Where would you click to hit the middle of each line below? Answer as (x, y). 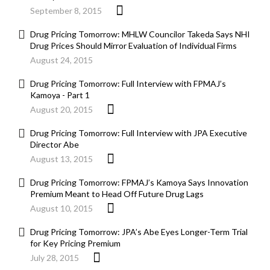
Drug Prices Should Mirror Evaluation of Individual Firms (133, 46)
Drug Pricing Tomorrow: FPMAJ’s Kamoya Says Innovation (139, 183)
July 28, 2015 (55, 258)
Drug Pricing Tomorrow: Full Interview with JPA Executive (139, 133)
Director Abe (55, 145)
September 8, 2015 (66, 11)
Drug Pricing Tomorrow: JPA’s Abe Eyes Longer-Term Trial (139, 232)
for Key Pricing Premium (75, 243)
